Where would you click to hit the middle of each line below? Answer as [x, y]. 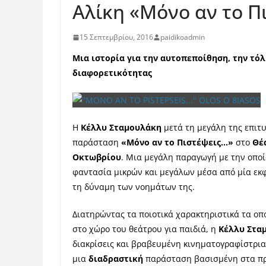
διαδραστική [116, 259]
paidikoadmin [183, 37]
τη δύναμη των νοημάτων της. [134, 187]
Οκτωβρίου [97, 157]
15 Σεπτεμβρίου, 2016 [116, 37]
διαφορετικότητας [112, 73]
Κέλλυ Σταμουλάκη [121, 127]
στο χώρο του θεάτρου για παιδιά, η [145, 229]
